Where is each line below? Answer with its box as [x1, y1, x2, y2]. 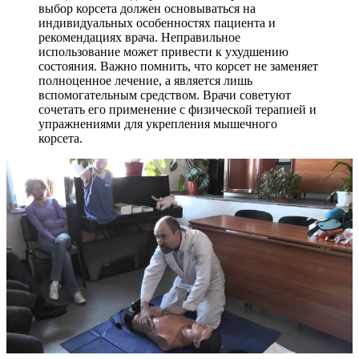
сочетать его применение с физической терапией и [38, 102, 317, 116]
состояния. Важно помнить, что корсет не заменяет [38, 58, 318, 73]
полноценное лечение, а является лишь [38, 73, 252, 87]
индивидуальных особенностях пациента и [38, 15, 276, 30]
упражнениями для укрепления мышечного [38, 116, 277, 131]
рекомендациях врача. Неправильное [38, 30, 240, 44]
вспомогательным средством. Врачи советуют [38, 87, 291, 102]
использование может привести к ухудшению [38, 44, 288, 58]
